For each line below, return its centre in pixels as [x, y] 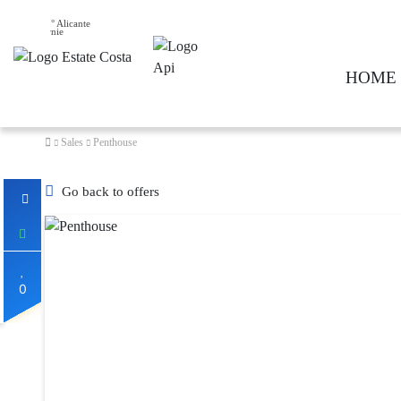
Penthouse [115, 142]
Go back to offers [111, 192]
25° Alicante [65, 23]
